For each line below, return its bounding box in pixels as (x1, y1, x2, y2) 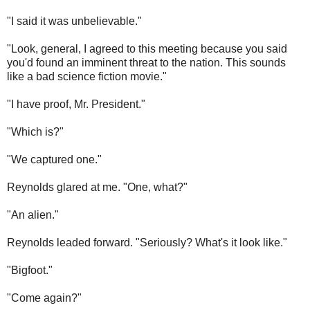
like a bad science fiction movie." (7, 71, 167, 83)
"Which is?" (7, 126, 64, 138)
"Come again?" (7, 292, 82, 304)
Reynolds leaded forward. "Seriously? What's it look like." (7, 237, 287, 249)
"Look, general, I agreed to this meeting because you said (7, 43, 287, 55)
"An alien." (7, 209, 59, 221)
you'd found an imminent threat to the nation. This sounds (7, 57, 286, 69)
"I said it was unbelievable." (7, 15, 142, 28)
